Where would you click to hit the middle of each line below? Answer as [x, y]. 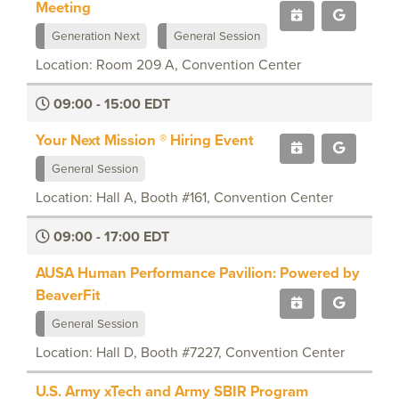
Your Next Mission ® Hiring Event [145, 139]
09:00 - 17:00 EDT [110, 236]
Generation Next [96, 35]
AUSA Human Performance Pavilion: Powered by [198, 272]
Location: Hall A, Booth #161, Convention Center [184, 197]
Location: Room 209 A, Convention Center [168, 64]
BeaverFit [68, 294]
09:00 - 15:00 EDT [110, 103]
